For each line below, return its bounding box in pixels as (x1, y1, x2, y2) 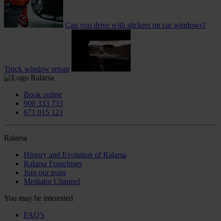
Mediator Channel (24, 177, 80, 185)
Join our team (24, 168, 66, 177)
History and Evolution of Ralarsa (24, 150, 126, 159)
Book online (24, 90, 62, 99)
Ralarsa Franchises (24, 159, 82, 168)
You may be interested (4, 193, 73, 202)
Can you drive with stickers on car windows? (65, 20, 206, 29)
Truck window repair (4, 64, 70, 73)
